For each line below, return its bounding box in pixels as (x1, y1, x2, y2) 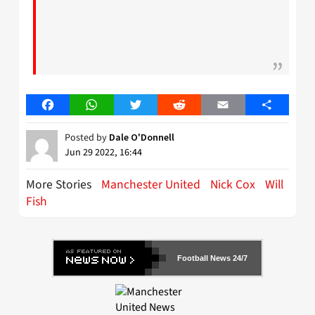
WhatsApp (91, 96, 140, 112)
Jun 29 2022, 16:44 (65, 145, 142, 160)
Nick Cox (210, 175, 255, 193)
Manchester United (101, 175, 200, 193)
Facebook (47, 96, 94, 112)
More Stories (26, 175, 94, 193)
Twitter (135, 96, 169, 112)
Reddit (179, 96, 210, 112)
